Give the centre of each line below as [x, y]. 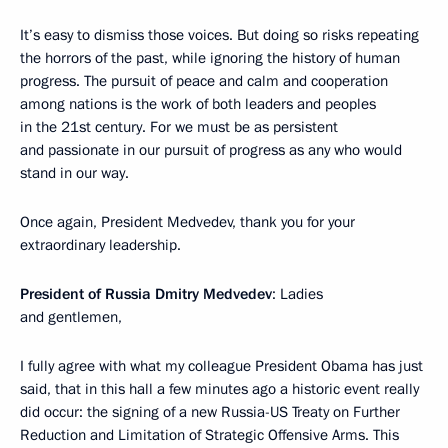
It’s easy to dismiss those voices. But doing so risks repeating [219, 35]
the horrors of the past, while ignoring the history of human [210, 58]
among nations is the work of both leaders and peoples [198, 104]
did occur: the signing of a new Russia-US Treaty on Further [210, 412]
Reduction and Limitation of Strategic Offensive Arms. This [209, 435]
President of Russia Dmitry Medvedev [146, 294]
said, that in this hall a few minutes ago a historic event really [219, 389]
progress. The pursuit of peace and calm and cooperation [204, 81]
